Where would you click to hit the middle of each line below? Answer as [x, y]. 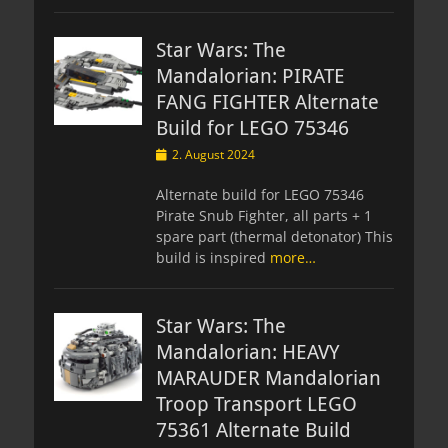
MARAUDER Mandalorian [268, 377]
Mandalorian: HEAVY [248, 351]
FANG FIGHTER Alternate [267, 101]
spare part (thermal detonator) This [274, 236]
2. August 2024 [213, 154]
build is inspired [213, 257]
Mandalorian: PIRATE [250, 75]
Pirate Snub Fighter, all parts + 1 [264, 215]
